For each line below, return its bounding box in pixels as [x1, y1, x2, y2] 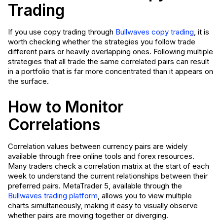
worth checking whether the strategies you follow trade [8, 37, 195, 46]
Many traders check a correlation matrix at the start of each [8, 161, 209, 171]
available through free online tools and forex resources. [8, 151, 194, 161]
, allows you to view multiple [98, 191, 192, 200]
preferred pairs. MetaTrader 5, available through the [8, 181, 182, 190]
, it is [194, 27, 209, 37]
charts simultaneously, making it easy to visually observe [8, 201, 198, 210]
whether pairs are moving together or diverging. [8, 211, 168, 220]
